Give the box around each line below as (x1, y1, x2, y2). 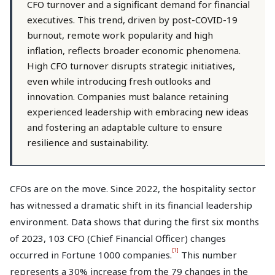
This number (179, 249, 237, 261)
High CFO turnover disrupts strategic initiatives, (27, 60, 235, 72)
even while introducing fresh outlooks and (27, 75, 211, 87)
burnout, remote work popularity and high (27, 29, 213, 41)
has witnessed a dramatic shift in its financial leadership (10, 199, 252, 211)
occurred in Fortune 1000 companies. (10, 249, 172, 261)
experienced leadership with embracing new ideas (27, 106, 249, 118)
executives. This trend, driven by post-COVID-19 (27, 14, 238, 26)
